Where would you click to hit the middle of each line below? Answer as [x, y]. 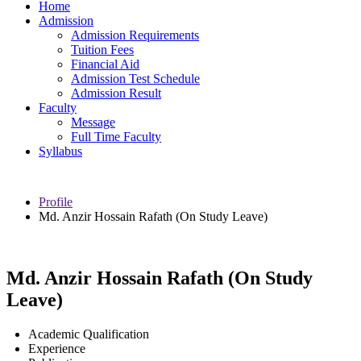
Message [93, 122]
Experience [57, 348]
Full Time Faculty [116, 137]
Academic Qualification [89, 334]
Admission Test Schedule [135, 79]
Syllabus [60, 151]
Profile [56, 201]
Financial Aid [105, 64]
